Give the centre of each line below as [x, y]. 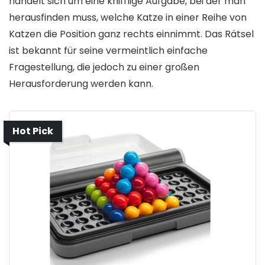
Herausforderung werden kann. [81, 83]
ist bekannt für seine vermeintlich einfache [108, 50]
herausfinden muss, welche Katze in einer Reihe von [128, 17]
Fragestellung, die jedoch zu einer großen [104, 67]
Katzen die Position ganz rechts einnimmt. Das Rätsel [131, 34]
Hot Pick [33, 131]
